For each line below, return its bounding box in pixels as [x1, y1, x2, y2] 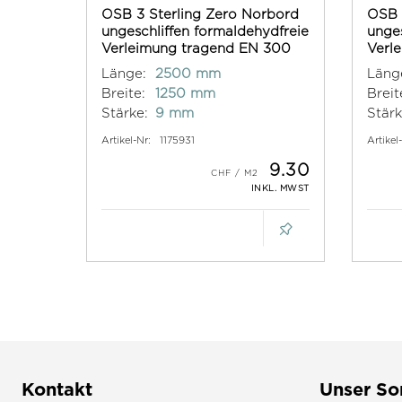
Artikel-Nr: [101, 135, 151, 146]
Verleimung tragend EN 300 [101, 41, 291, 56]
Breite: [101, 86, 145, 100]
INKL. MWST [250, 183, 310, 194]
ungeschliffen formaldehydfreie [101, 24, 309, 39]
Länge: [101, 66, 146, 81]
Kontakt [22, 379, 92, 399]
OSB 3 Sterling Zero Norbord [101, 7, 299, 22]
